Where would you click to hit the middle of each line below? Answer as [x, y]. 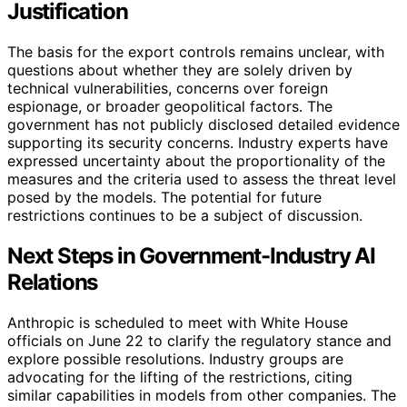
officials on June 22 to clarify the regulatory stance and [199, 340]
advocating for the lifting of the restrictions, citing [180, 377]
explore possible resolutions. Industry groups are [175, 358]
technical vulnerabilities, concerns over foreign [168, 88]
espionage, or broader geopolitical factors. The [170, 106]
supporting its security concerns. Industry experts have [198, 142]
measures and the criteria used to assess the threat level [202, 179]
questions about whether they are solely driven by [180, 69]
